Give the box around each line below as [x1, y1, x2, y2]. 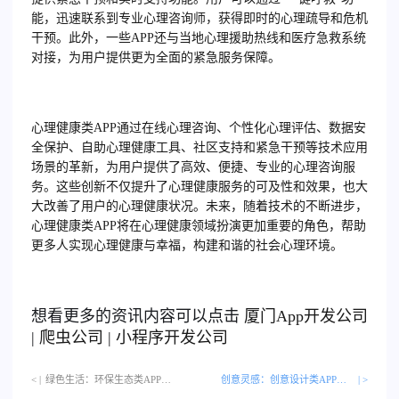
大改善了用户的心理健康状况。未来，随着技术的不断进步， [31, 199, 368, 213]
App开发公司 [276, 306, 368, 325]
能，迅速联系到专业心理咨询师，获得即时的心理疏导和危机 [31, 11, 368, 25]
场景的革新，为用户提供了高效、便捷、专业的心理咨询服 [31, 159, 355, 174]
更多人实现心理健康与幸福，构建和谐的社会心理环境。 [31, 238, 343, 252]
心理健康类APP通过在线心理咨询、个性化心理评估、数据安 [31, 120, 366, 134]
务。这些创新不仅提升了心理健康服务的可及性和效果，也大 [31, 179, 368, 193]
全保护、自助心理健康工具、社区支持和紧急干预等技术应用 [31, 140, 368, 154]
